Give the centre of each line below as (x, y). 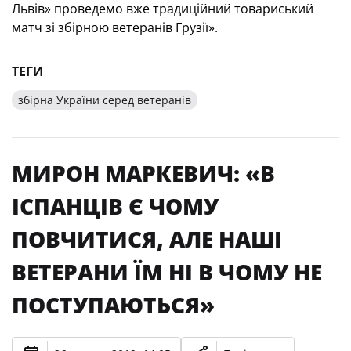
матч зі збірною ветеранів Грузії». (115, 27)
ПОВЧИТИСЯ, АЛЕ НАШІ (147, 239)
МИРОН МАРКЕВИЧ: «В (143, 173)
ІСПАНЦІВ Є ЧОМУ (115, 206)
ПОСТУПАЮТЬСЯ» (113, 305)
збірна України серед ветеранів (105, 100)
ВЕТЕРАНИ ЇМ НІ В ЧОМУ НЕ (167, 272)
